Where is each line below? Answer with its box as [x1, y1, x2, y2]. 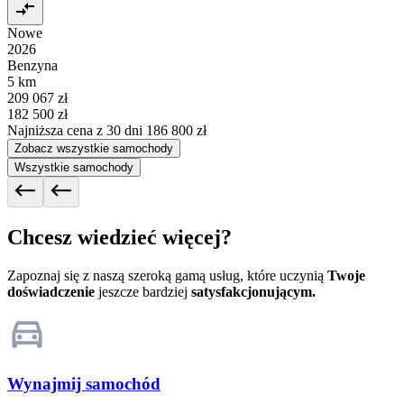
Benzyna [7, 57, 58, 73]
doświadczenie [7, 283, 95, 299]
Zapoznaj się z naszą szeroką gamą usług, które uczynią [7, 267, 327, 283]
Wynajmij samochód [7, 374, 161, 394]
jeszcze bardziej [95, 283, 191, 299]
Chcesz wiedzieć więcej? [7, 225, 232, 249]
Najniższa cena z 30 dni [7, 122, 146, 138]
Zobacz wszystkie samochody [14, 141, 173, 155]
